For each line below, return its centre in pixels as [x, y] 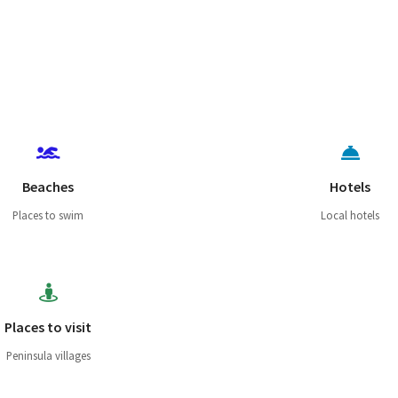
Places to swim [48, 215]
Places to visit [48, 326]
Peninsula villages [48, 355]
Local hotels [350, 215]
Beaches [48, 187]
